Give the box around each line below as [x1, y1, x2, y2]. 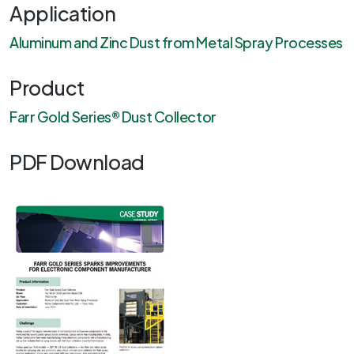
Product [9, 74, 85, 100]
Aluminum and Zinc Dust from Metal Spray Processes [9, 32, 343, 51]
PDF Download [9, 149, 145, 175]
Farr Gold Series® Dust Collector [9, 107, 217, 126]
